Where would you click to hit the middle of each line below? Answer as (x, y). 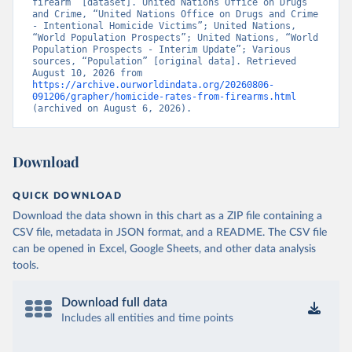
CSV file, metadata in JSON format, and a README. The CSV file (170, 233)
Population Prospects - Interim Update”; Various (161, 49)
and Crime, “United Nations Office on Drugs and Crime (175, 14)
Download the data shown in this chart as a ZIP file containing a (167, 216)
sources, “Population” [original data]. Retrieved (164, 61)
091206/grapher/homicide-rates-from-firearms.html (164, 97)
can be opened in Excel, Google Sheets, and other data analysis (164, 249)
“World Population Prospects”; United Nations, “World (175, 38)
